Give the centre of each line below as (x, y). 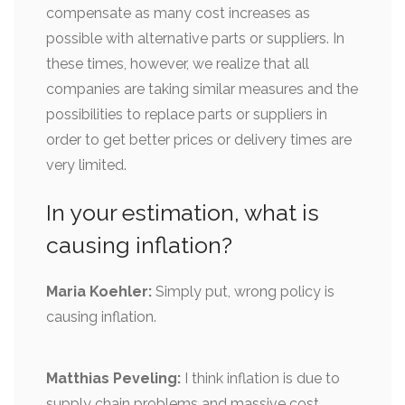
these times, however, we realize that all (178, 63)
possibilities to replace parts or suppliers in (187, 114)
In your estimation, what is (183, 212)
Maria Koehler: (99, 291)
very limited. (86, 165)
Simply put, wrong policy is (243, 291)
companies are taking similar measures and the (202, 89)
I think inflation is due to (260, 378)
